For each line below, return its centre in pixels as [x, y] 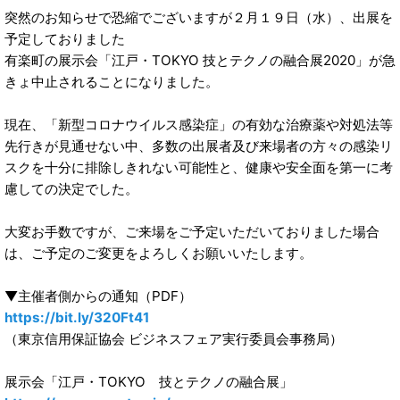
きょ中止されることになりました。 [112, 82]
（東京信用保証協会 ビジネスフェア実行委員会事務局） [174, 339]
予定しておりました [65, 39]
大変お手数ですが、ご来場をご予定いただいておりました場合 [192, 232]
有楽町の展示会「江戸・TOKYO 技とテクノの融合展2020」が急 [200, 60]
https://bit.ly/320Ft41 [77, 317]
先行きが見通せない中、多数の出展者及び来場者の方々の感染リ [199, 146]
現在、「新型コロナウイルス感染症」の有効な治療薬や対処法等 [199, 125]
